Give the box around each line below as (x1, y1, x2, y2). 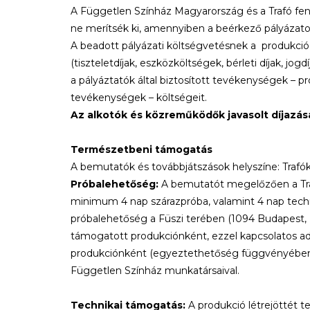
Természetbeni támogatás (71, 143, 212, 156)
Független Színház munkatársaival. (71, 264, 239, 277)
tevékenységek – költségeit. (71, 91, 207, 104)
